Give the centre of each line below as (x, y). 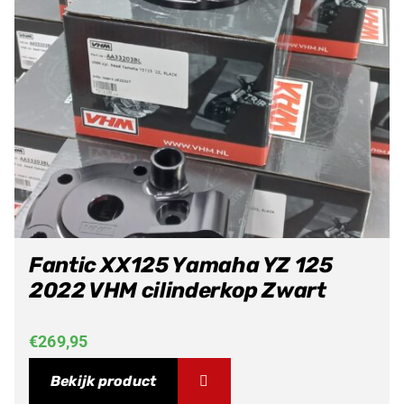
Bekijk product (103, 381)
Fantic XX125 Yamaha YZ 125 (180, 265)
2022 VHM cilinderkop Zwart (177, 290)
